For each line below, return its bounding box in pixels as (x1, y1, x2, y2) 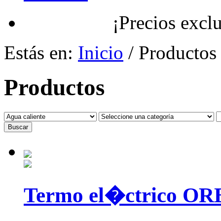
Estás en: (4, 41, 78, 63)
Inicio (78, 41, 123, 63)
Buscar (8, 123, 28, 131)
